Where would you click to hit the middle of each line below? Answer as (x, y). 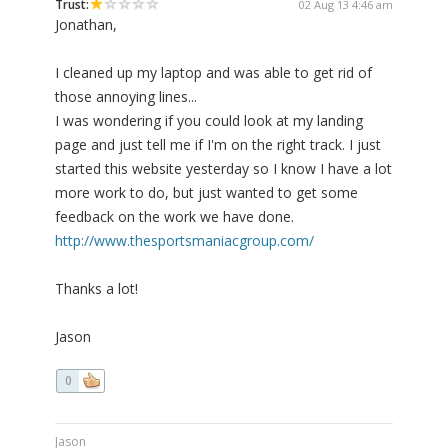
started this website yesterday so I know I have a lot (223, 169)
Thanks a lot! (96, 289)
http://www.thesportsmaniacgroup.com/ (184, 241)
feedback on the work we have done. (174, 217)
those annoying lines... (126, 97)
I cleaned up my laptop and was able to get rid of (213, 73)
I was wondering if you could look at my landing (209, 121)
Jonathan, (86, 25)
